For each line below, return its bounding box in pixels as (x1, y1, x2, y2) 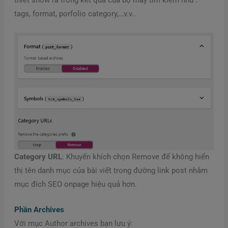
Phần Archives (14, 205, 64, 215)
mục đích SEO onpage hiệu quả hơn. (14, 180, 137, 189)
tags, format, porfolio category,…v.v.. (14, 9, 136, 18)
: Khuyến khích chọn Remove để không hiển (62, 152, 209, 162)
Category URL (14, 152, 62, 162)
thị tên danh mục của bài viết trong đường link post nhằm (14, 166, 208, 176)
